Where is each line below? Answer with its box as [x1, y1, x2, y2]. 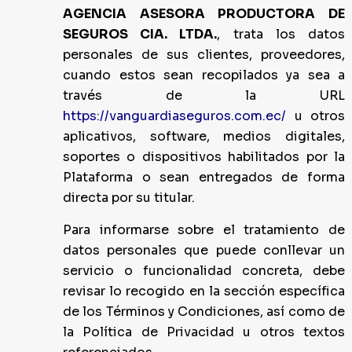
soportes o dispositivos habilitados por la [63, 148, 345, 165]
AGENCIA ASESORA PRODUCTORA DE [63, 5, 345, 22]
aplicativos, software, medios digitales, [63, 128, 345, 145]
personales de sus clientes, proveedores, [63, 46, 345, 63]
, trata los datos [217, 26, 346, 42]
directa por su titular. [63, 189, 195, 206]
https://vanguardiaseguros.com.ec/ [63, 108, 286, 124]
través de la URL [63, 87, 345, 104]
